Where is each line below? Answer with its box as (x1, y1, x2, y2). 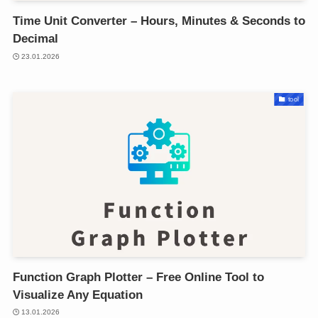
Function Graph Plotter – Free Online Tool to (12, 270, 264, 284)
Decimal (12, 32, 58, 46)
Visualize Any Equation (12, 287, 143, 302)
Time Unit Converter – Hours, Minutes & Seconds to (12, 14, 305, 28)
